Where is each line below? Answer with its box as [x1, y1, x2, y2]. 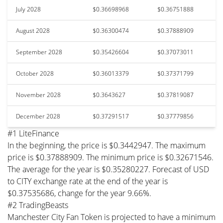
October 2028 [16, 69, 54, 78]
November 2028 [16, 90, 61, 99]
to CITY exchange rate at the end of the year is [7, 175, 168, 187]
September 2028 [16, 47, 62, 56]
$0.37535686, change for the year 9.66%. [7, 187, 151, 199]
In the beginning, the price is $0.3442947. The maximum [7, 139, 206, 151]
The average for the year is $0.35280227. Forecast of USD [7, 163, 209, 175]
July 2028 [16, 4, 41, 13]
